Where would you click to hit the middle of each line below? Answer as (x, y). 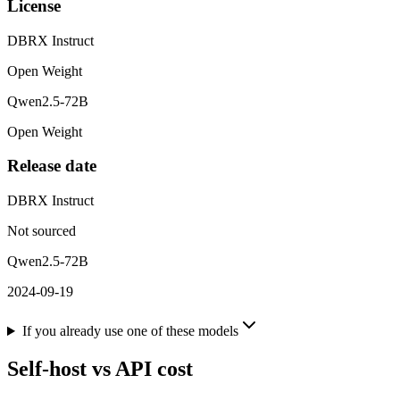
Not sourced (42, 231)
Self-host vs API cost (100, 369)
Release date (52, 166)
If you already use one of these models (130, 331)
